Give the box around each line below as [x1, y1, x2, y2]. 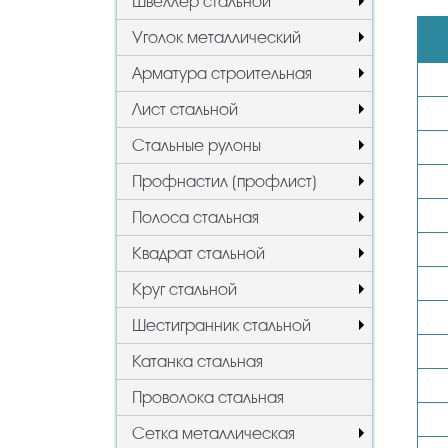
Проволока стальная [132, 387, 284, 407]
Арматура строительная [132, 63, 312, 83]
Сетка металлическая [132, 423, 295, 443]
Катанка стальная [132, 351, 263, 371]
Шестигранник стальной [132, 315, 311, 335]
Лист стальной [132, 99, 238, 119]
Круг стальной [132, 279, 237, 299]
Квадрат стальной [132, 243, 265, 263]
